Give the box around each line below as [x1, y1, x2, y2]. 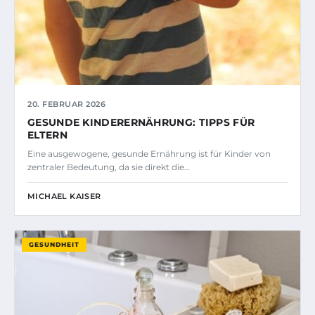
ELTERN [27, 129, 67, 142]
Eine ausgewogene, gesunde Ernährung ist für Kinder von [27, 148, 271, 160]
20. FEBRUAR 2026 [27, 99, 105, 110]
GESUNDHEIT [29, 240, 79, 249]
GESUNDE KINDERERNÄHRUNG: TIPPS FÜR [27, 116, 255, 129]
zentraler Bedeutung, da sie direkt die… [27, 162, 190, 173]
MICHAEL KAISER [27, 191, 101, 202]
